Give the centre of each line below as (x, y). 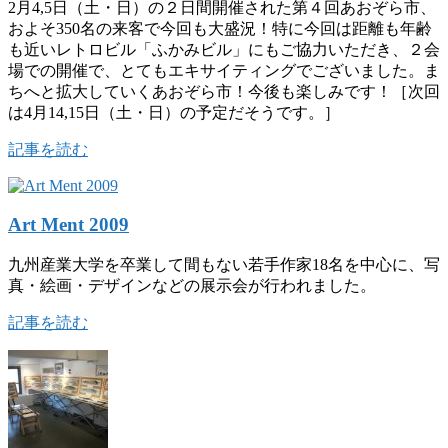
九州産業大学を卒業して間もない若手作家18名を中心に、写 (224, 264)
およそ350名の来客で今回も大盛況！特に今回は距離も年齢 (220, 29)
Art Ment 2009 (68, 224)
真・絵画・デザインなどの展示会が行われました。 (192, 285)
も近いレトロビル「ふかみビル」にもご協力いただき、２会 (224, 50)
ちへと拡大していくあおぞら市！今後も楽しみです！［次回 (224, 92)
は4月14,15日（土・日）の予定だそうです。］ (174, 113)
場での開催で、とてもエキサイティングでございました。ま (224, 71)
